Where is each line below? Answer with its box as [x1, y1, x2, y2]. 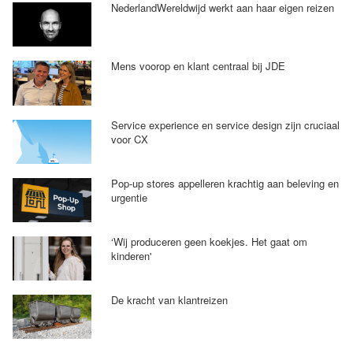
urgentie [110, 189, 147, 205]
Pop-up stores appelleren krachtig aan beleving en [110, 175, 339, 191]
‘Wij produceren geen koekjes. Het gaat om [110, 233, 307, 249]
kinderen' [110, 247, 151, 263]
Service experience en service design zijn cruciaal [110, 117, 340, 132]
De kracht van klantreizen [110, 292, 228, 307]
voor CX [110, 131, 148, 147]
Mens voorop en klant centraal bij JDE [110, 58, 285, 74]
